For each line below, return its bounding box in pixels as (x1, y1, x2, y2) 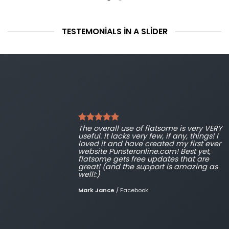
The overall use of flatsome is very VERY (78, 123, 222, 133)
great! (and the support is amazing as (78, 161, 218, 172)
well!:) (78, 169, 100, 179)
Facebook (120, 186, 148, 194)
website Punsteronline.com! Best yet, (78, 146, 211, 156)
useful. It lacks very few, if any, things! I (78, 130, 218, 141)
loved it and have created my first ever (78, 138, 221, 149)
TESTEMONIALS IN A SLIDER (61, 26, 168, 37)
